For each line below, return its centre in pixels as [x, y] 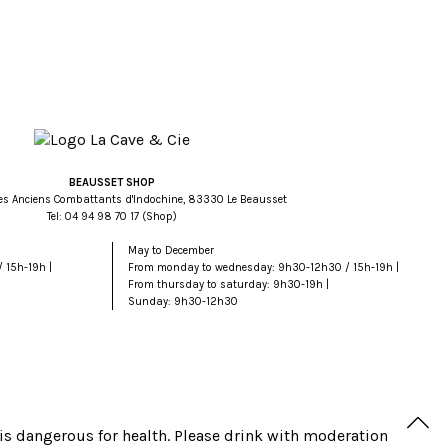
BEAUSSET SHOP [112, 183]
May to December [170, 251]
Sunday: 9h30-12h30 [182, 302]
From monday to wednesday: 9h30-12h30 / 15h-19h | [263, 268]
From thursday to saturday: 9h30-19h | [228, 285]
